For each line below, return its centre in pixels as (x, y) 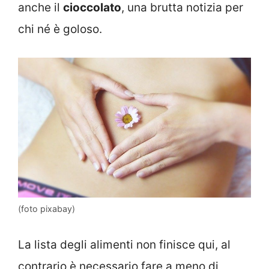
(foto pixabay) (47, 209)
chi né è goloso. (60, 29)
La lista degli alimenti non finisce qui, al (124, 244)
